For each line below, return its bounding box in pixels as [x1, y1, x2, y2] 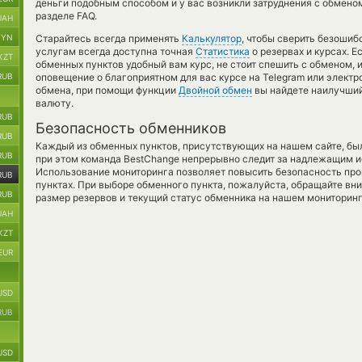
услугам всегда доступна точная [36, 45, 196, 57]
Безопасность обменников [36, 120, 226, 137]
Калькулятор [182, 32, 242, 44]
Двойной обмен [179, 84, 252, 96]
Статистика [196, 45, 250, 57]
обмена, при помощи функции [36, 84, 179, 96]
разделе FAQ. [36, 10, 97, 22]
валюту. [36, 97, 74, 109]
